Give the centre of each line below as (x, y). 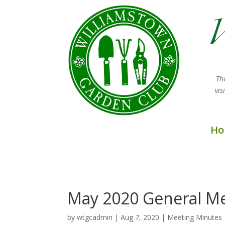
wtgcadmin (95, 217)
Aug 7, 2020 (140, 217)
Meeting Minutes (195, 217)
